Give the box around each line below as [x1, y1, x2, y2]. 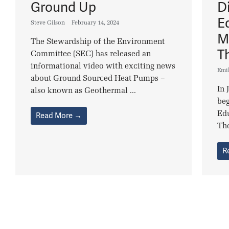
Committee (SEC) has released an [31, 49, 151, 59]
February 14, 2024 [72, 19, 119, 27]
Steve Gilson [31, 19, 65, 27]
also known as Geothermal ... [31, 85, 136, 96]
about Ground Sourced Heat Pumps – [31, 73, 165, 84]
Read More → [36, 110, 82, 121]
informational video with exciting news [31, 61, 175, 72]
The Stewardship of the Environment [31, 36, 165, 47]
